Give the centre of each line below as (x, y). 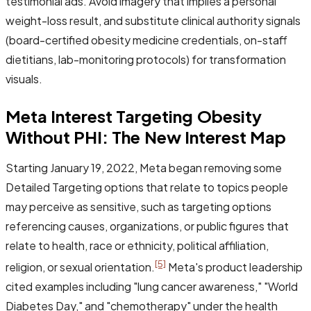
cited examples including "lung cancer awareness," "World (152, 286)
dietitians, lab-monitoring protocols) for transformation (146, 59)
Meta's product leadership (234, 267)
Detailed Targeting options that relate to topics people (147, 187)
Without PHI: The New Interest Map (146, 136)
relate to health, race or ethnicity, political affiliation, (137, 245)
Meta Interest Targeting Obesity (134, 116)
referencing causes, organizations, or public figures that (147, 226)
